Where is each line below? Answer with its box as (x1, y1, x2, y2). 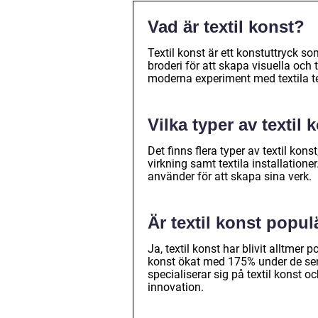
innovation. (148, 280, 204, 294)
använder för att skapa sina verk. (148, 169, 312, 183)
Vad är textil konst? (148, 16, 305, 36)
